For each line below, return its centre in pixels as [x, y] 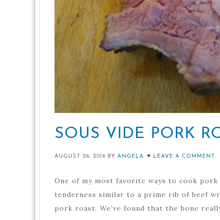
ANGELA [131, 156]
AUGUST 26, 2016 [80, 156]
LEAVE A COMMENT [184, 156]
